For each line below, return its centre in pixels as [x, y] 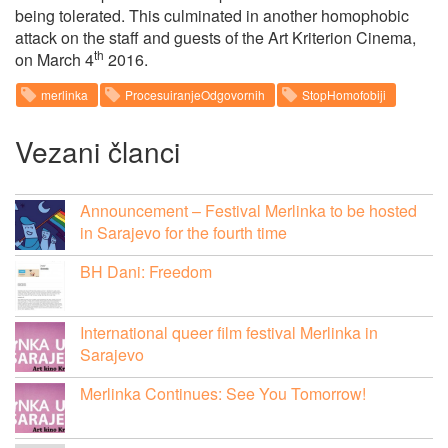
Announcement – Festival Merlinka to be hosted [248, 210]
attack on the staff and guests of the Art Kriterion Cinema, [215, 37]
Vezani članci [97, 150]
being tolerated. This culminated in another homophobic [212, 15]
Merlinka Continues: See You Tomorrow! [223, 393]
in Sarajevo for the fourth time [183, 232]
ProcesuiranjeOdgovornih [195, 94]
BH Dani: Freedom [146, 271]
